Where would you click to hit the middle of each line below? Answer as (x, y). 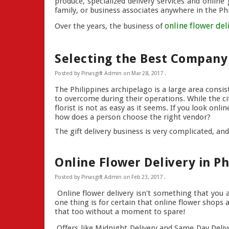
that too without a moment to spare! (122, 212)
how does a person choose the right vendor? (133, 117)
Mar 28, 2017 (147, 74)
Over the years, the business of (110, 26)
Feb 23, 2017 (147, 177)
